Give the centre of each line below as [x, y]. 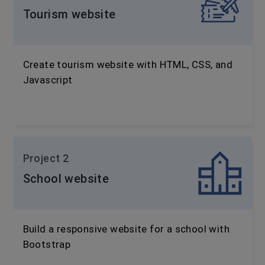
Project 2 [46, 158]
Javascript [48, 80]
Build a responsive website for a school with [126, 229]
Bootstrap [47, 244]
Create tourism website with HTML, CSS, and [128, 64]
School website [66, 179]
